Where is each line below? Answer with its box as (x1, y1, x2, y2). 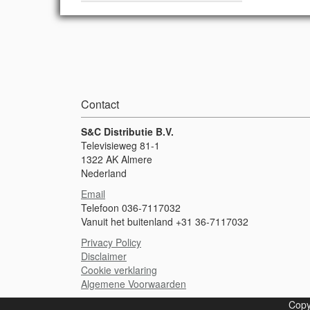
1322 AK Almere (81, 152, 152, 166)
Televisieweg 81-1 (81, 138, 160, 152)
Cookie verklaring (81, 263, 157, 277)
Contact (81, 96, 119, 112)
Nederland (81, 166, 127, 180)
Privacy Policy (81, 235, 141, 249)
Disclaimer (81, 249, 127, 263)
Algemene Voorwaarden (81, 277, 186, 291)
